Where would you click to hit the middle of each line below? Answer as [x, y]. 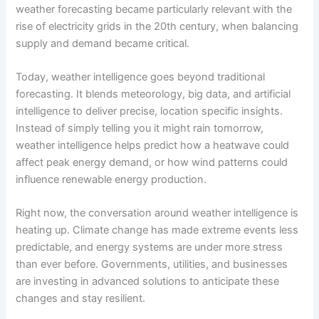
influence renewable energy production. [111, 180]
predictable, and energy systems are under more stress [150, 247]
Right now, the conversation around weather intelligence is [157, 213]
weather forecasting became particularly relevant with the [154, 9]
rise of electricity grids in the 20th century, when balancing [157, 26]
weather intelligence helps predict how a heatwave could [153, 146]
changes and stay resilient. [81, 299]
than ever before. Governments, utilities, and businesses [152, 265]
